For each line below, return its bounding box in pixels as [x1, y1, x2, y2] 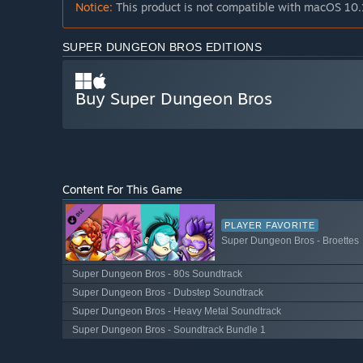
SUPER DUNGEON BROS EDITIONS [62, 41, 263, 54]
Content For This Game [62, 182, 182, 197]
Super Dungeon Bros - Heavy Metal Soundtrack [72, 305, 281, 317]
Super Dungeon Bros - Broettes [221, 234, 359, 246]
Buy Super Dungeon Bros [75, 88, 272, 109]
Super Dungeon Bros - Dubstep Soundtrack [72, 286, 263, 298]
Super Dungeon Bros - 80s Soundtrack [72, 267, 242, 280]
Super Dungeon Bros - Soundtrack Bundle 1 [72, 323, 266, 335]
